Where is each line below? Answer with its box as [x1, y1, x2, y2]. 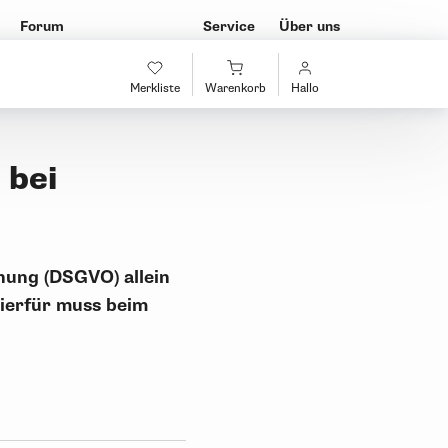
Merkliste [129, 80, 180, 96]
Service [203, 18, 255, 35]
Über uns [279, 18, 340, 35]
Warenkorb [204, 80, 266, 96]
